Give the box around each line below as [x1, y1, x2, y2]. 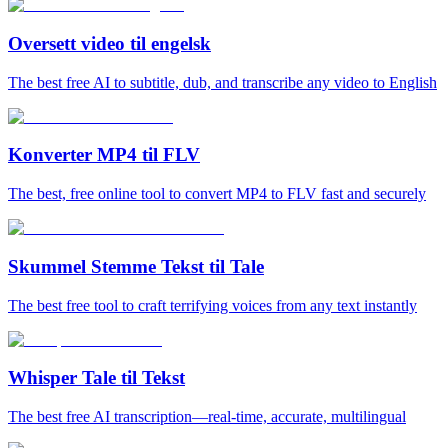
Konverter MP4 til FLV [8, 144, 200, 166]
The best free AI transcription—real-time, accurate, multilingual [8, 408, 406, 425]
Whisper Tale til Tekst [8, 367, 185, 389]
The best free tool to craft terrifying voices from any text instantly [8, 296, 417, 314]
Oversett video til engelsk [8, 32, 211, 54]
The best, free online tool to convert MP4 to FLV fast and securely [8, 185, 426, 203]
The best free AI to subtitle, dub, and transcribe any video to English [8, 73, 437, 91]
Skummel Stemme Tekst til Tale [8, 255, 264, 277]
